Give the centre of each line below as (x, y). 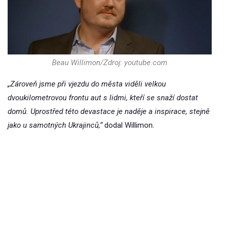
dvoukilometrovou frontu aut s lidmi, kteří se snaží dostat (103, 98)
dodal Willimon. (128, 125)
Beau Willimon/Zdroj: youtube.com (110, 63)
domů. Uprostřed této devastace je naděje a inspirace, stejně (109, 112)
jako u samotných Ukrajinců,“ (55, 125)
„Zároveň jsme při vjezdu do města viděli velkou (87, 84)
